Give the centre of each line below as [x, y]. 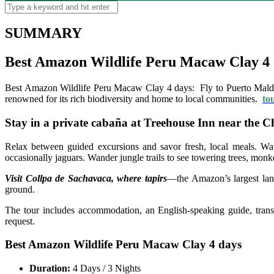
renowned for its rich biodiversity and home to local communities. [134, 99]
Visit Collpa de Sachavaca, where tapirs [86, 178]
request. [20, 221]
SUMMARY [43, 33]
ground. [20, 189]
